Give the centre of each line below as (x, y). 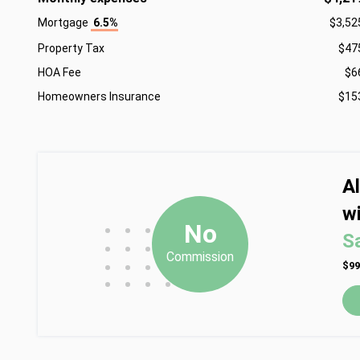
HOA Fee (59, 72)
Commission (200, 257)
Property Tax (71, 48)
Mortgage (64, 22)
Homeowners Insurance (99, 96)
